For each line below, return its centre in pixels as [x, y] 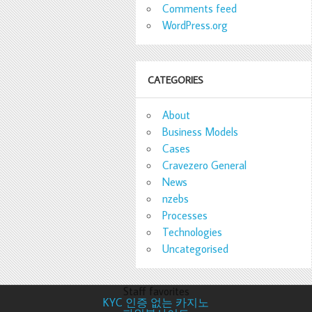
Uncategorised [195, 249]
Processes [185, 216]
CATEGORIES [176, 80]
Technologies [192, 232]
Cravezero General [204, 165]
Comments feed [199, 9]
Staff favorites [156, 291]
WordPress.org [195, 25]
